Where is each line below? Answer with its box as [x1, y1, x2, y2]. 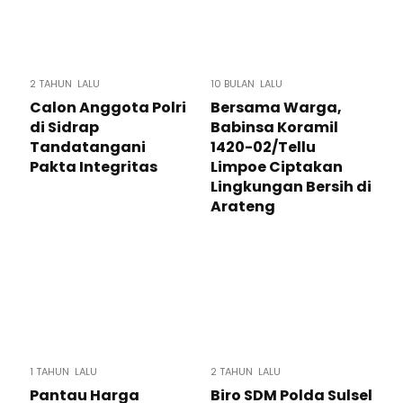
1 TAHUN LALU [30, 364, 97, 379]
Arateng [210, 196, 275, 217]
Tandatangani [30, 137, 146, 157]
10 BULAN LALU [210, 76, 282, 91]
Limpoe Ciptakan [210, 157, 343, 177]
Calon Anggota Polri [30, 97, 186, 118]
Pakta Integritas [30, 157, 157, 177]
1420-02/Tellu [210, 137, 316, 157]
